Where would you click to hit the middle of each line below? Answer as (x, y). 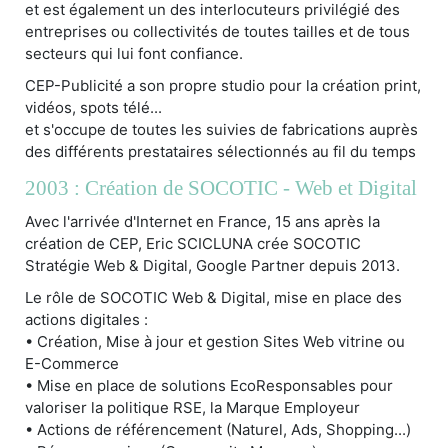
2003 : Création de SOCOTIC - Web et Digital (221, 187)
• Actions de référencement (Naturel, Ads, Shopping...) (218, 429)
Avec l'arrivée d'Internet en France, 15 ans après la (202, 221)
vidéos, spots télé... (93, 107)
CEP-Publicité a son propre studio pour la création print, (223, 85)
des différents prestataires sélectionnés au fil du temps (220, 151)
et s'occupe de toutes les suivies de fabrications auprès (221, 129)
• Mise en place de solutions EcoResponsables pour (209, 385)
